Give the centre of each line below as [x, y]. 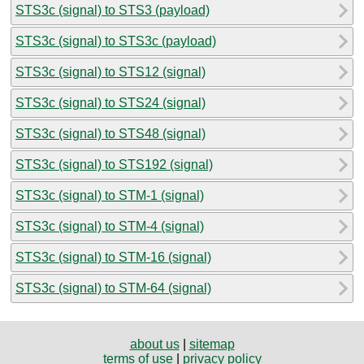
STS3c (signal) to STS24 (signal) [110, 102]
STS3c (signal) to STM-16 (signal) [113, 257]
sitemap [212, 344]
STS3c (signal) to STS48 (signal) [110, 133]
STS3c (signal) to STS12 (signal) [110, 71]
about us [154, 344]
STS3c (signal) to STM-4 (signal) [110, 226]
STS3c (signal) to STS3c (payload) [116, 41]
